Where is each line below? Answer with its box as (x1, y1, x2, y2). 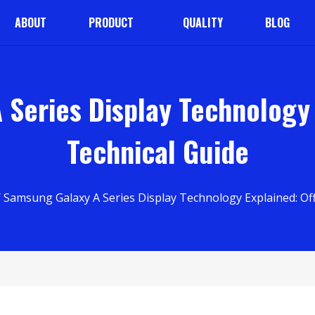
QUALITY (182, 14, 223, 31)
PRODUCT (88, 14, 134, 31)
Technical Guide (66, 130, 249, 172)
